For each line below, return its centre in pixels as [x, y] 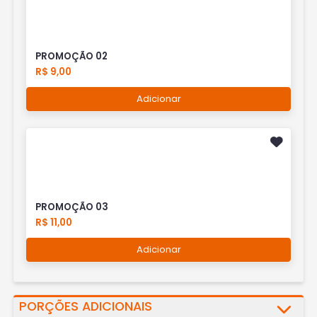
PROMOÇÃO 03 [72, 207]
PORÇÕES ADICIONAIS [86, 306]
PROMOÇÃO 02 [72, 56]
